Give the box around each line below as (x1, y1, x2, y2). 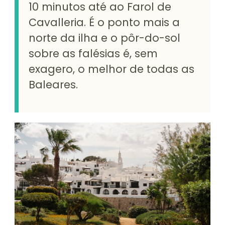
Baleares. (29, 77, 78, 92)
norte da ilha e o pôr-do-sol (29, 31, 180, 46)
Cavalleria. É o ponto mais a (29, 15, 180, 30)
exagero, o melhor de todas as (29, 62, 194, 77)
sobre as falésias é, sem (29, 46, 158, 61)
